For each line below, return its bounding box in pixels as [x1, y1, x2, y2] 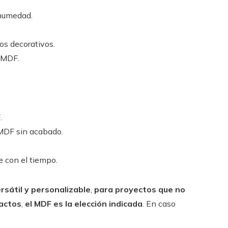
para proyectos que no [94, 184, 185, 194]
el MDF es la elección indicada [25, 198, 142, 209]
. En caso [142, 198, 176, 209]
